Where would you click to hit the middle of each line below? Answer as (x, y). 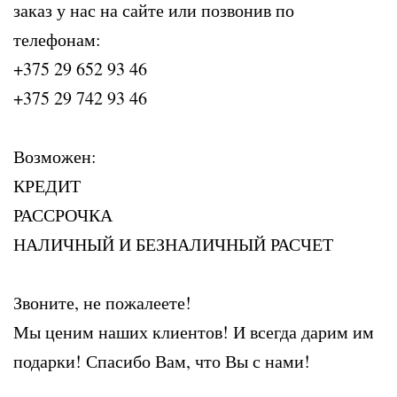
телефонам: (57, 39)
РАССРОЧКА (63, 215)
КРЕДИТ (47, 186)
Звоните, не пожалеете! (102, 303)
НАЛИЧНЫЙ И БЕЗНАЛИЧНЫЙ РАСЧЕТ (173, 244)
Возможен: (55, 156)
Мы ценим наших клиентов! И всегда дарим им (194, 332)
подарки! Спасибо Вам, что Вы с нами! (162, 361)
